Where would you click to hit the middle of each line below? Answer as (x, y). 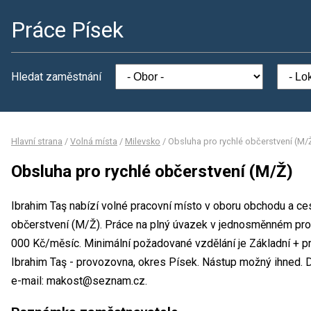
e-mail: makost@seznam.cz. (79, 280)
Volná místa (94, 141)
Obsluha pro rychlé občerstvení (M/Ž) (152, 171)
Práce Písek (67, 30)
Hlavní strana (37, 141)
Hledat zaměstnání (56, 77)
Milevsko (143, 141)
